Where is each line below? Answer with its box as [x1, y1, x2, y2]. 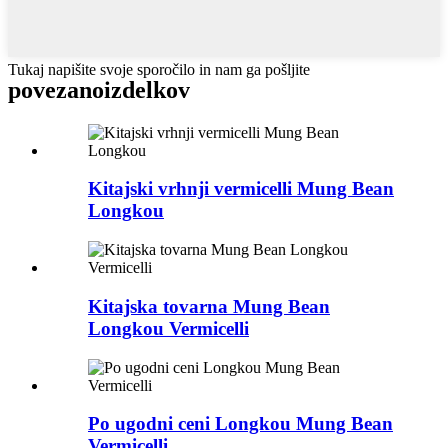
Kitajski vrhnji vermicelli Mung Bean [88, 178, 394, 200]
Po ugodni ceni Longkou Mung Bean [88, 413, 393, 435]
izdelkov [104, 76, 190, 103]
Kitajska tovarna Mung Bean [88, 295, 330, 317]
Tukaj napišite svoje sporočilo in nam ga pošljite [8, 60, 310, 78]
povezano [8, 76, 104, 103]
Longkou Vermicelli [88, 317, 249, 339]
